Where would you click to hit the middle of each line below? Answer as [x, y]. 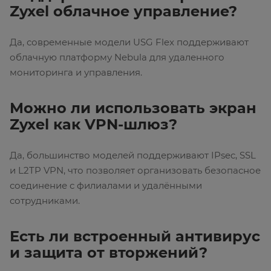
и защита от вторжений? [109, 253]
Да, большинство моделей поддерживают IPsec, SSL [133, 155]
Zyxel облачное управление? [123, 11]
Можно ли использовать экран [133, 108]
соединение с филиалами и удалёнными [106, 186]
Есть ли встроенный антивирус [135, 237]
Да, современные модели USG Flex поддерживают [129, 42]
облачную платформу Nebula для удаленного [117, 57]
